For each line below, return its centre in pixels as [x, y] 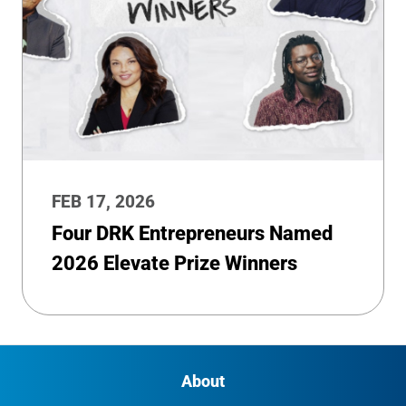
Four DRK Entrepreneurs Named [192, 233]
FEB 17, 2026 [103, 201]
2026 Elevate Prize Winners [174, 263]
